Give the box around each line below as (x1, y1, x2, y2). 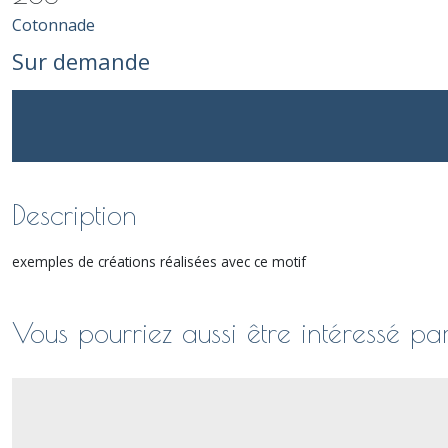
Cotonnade (12, 14, 95, 36)
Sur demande (12, 46, 150, 76)
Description (12, 198, 137, 231)
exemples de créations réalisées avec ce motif (12, 252, 306, 271)
